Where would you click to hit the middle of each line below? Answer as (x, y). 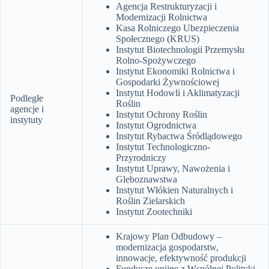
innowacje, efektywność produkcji (181, 258)
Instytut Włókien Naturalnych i (174, 190)
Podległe (27, 98)
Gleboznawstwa (147, 179)
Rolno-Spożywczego (156, 60)
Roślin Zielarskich (150, 201)
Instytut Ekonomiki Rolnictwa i (175, 71)
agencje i (27, 109)
